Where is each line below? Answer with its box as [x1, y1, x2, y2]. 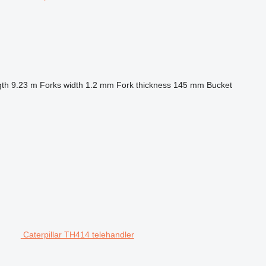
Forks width [39, 80, 83, 90]
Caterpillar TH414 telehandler [23, 230, 134, 239]
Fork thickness [116, 80, 171, 90]
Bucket [206, 80, 232, 90]
